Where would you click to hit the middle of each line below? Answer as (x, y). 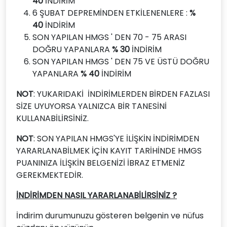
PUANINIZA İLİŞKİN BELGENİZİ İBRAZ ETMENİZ (101, 163)
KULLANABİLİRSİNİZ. (52, 118)
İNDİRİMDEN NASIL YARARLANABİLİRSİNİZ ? (97, 195)
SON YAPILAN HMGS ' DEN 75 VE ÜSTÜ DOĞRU (121, 62)
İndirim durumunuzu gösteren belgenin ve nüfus (110, 216)
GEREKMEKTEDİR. (51, 175)
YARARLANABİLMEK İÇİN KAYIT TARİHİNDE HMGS (109, 151)
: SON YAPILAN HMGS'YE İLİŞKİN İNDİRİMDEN (116, 139)
